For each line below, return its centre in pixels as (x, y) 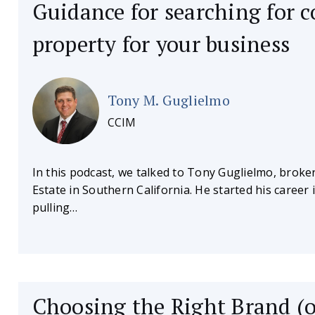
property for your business (161, 44)
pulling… (55, 208)
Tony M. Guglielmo (168, 101)
